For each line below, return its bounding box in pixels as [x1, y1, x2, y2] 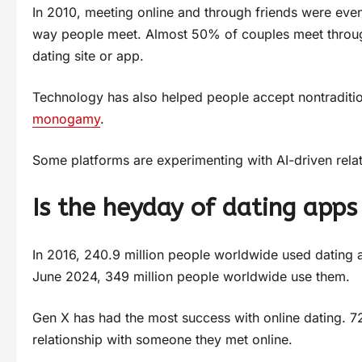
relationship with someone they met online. [32, 330, 293, 347]
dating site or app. [32, 47, 148, 64]
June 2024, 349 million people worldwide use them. [32, 267, 350, 284]
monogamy [32, 110, 100, 127]
